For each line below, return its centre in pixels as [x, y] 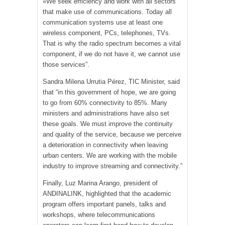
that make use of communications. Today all [107, 12]
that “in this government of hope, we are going [109, 92]
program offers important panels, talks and [104, 204]
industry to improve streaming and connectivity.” [113, 166]
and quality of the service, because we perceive [112, 134]
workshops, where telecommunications [99, 214]
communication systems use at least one [103, 22]
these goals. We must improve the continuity [108, 124]
